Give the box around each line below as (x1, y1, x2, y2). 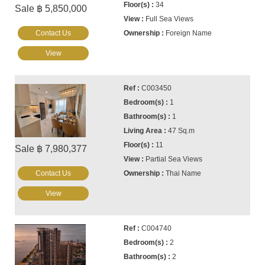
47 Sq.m (168, 127, 195, 135)
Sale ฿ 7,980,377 (15, 144, 87, 154)
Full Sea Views (146, 15, 194, 24)
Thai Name (166, 169, 202, 178)
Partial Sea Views (146, 155, 203, 164)
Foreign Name (166, 29, 212, 38)
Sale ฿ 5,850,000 (15, 4, 87, 14)
